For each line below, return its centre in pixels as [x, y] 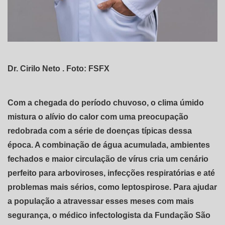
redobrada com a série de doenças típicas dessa [100, 131]
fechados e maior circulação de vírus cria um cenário [108, 159]
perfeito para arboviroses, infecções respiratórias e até [111, 173]
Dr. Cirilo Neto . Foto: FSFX [59, 68]
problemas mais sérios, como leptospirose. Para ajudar [112, 187]
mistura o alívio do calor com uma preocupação [98, 117]
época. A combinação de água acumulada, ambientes [109, 145]
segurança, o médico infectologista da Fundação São [109, 215]
